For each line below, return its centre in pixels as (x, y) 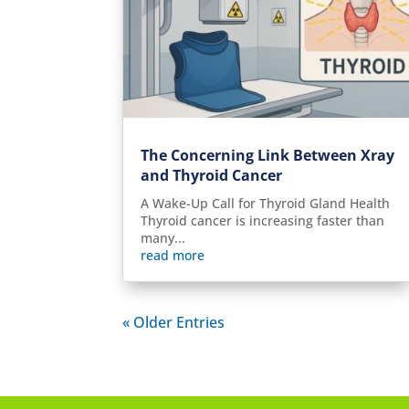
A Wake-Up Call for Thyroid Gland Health (266, 204)
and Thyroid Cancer (212, 176)
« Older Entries (174, 323)
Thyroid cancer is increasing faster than (263, 221)
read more (173, 256)
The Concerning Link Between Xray (268, 156)
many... (163, 238)
